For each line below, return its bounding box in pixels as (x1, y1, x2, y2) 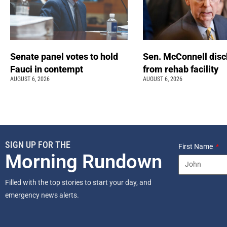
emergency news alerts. (5, 191, 81, 199)
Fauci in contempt (10, 63, 85, 74)
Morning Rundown (5, 150, 162, 173)
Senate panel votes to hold (10, 51, 118, 62)
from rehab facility (142, 63, 220, 74)
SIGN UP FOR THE (5, 139, 70, 150)
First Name (178, 142, 214, 150)
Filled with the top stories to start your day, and (5, 178, 152, 186)
